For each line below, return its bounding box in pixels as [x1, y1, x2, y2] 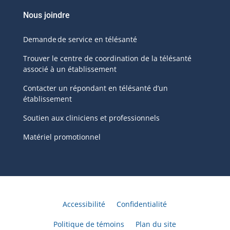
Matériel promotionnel [23, 132, 101, 142]
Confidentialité [117, 199, 167, 209]
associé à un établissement [23, 64, 117, 74]
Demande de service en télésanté [23, 34, 137, 45]
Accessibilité [63, 199, 106, 209]
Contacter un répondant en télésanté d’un [23, 83, 168, 93]
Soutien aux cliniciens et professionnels [23, 113, 160, 123]
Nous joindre [23, 10, 70, 21]
